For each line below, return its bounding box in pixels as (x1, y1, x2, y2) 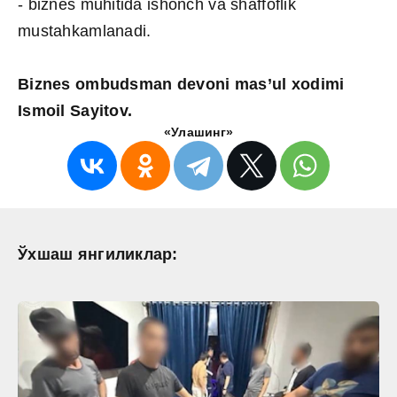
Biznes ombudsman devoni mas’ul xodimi (18, 74, 345, 93)
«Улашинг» (163, 124, 234, 139)
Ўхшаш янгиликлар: (18, 245, 178, 263)
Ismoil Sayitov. (18, 101, 133, 120)
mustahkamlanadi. (18, 21, 152, 40)
